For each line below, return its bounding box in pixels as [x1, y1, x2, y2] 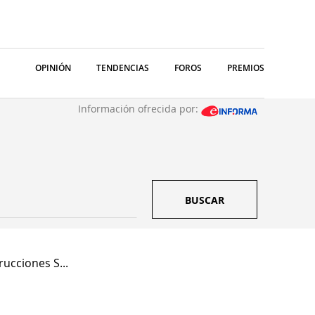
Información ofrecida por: [78, 102, 201, 115]
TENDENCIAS [96, 62, 149, 74]
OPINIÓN [35, 62, 71, 74]
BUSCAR [185, 193, 224, 207]
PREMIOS [227, 62, 264, 74]
